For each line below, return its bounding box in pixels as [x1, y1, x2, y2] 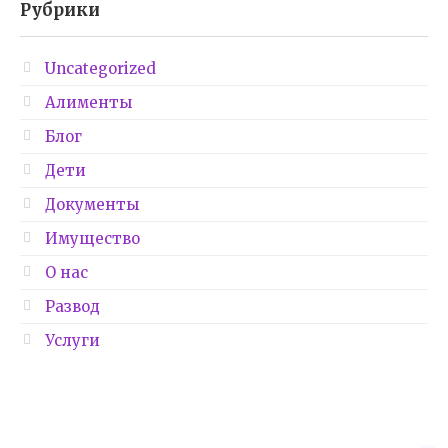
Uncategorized [45, 59, 156, 79]
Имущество [45, 229, 140, 249]
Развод [45, 297, 100, 317]
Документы [45, 195, 139, 215]
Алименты [45, 93, 132, 113]
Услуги [45, 331, 100, 351]
